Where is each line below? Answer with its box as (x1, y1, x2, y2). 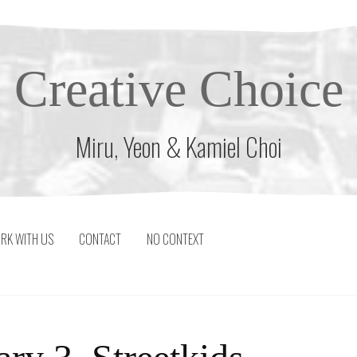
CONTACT (79, 229, 122, 249)
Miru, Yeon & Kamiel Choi (75, 127, 282, 165)
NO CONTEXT (147, 229, 205, 249)
